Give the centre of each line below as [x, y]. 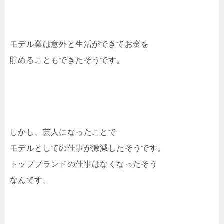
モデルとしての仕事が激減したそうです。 [88, 148]
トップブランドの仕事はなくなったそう [84, 164]
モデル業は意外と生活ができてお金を [80, 44]
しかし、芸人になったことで [63, 132]
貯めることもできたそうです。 [67, 60]
